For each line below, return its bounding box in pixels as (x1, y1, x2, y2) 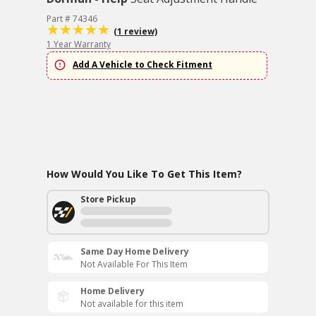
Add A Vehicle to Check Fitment (73, 59, 212, 71)
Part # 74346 (47, 13, 97, 25)
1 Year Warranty (47, 38, 111, 50)
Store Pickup (80, 193, 136, 205)
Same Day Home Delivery (80, 245, 189, 257)
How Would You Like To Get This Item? (47, 167, 242, 181)
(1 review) (114, 25, 157, 37)
